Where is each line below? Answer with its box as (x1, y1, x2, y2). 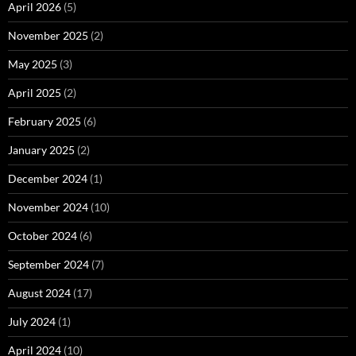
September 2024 (8, 257, 89, 271)
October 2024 (8, 228, 77, 242)
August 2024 (8, 285, 71, 300)
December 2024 (8, 171, 87, 185)
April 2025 (8, 85, 61, 99)
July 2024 (8, 314, 56, 328)
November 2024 (8, 199, 88, 214)
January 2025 (8, 142, 75, 157)
